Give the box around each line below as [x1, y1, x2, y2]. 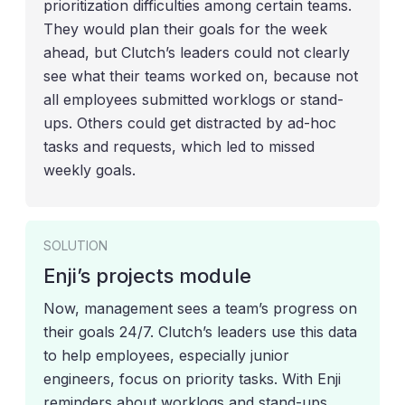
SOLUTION [43, 238, 108, 253]
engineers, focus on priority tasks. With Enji [43, 370, 341, 388]
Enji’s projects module [43, 264, 251, 287]
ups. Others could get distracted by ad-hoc [43, 114, 336, 132]
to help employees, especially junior [43, 346, 289, 364]
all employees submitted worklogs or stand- [43, 90, 344, 108]
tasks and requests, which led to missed [43, 137, 315, 155]
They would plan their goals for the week [43, 20, 327, 38]
